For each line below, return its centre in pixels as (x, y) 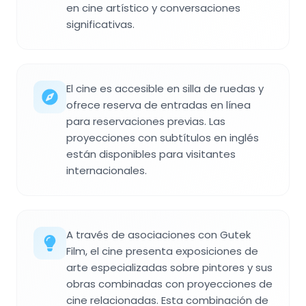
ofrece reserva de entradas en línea (158, 105)
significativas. (100, 24)
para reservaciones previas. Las (146, 121)
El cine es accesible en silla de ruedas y (165, 88)
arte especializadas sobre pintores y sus (169, 267)
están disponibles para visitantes (151, 154)
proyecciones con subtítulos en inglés (163, 137)
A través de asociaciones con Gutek (158, 234)
